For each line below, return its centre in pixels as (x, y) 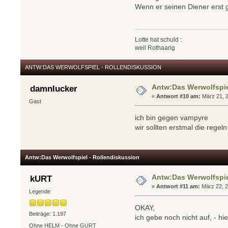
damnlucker (53, 89)
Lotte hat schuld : (159, 40)
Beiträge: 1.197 (47, 213)
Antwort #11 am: (178, 187)
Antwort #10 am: (179, 96)
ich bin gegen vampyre (172, 117)
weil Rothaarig (155, 48)
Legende (39, 192)
